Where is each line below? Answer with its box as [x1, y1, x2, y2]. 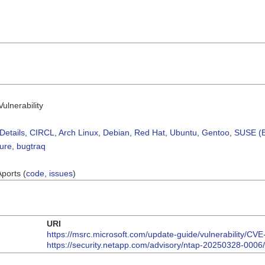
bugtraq [17, 141, 46, 151]
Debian [103, 127, 130, 137]
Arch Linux [59, 127, 98, 137]
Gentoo [202, 127, 230, 137]
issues [49, 168, 73, 178]
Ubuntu [170, 127, 197, 137]
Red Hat [134, 127, 165, 137]
